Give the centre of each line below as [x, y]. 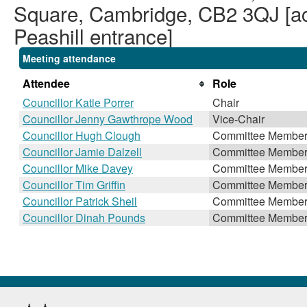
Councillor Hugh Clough [82, 135]
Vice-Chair [238, 119]
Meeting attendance [69, 58]
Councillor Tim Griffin [74, 185]
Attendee [46, 83]
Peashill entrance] [93, 36]
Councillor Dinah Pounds [84, 218]
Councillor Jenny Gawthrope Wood [108, 119]
